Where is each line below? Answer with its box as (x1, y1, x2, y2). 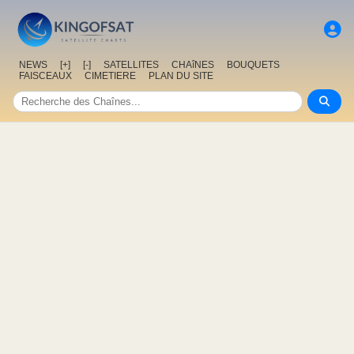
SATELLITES (104, 59, 159, 71)
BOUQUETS (227, 59, 280, 71)
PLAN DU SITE (149, 70, 213, 82)
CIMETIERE (85, 70, 136, 82)
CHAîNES (171, 59, 214, 71)
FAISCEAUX (19, 70, 72, 82)
